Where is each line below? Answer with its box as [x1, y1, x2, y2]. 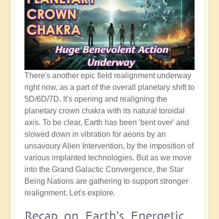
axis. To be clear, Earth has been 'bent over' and [24, 118, 189, 127]
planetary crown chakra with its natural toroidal [24, 107, 185, 115]
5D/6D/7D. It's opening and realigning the [24, 95, 167, 104]
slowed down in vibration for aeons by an [24, 130, 166, 139]
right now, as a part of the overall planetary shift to [24, 83, 195, 92]
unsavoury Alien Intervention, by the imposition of [24, 142, 194, 151]
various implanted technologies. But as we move [24, 153, 192, 162]
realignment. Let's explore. [24, 189, 115, 197]
